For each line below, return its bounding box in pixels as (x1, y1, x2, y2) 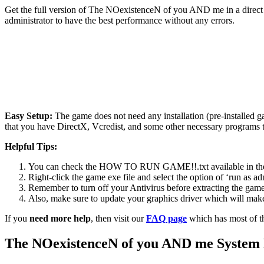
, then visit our (91, 213, 146, 224)
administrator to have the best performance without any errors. (5, 15, 235, 26)
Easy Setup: (5, 111, 52, 121)
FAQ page (146, 213, 187, 224)
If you (5, 213, 29, 224)
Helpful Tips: (5, 141, 57, 152)
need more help (29, 213, 91, 224)
